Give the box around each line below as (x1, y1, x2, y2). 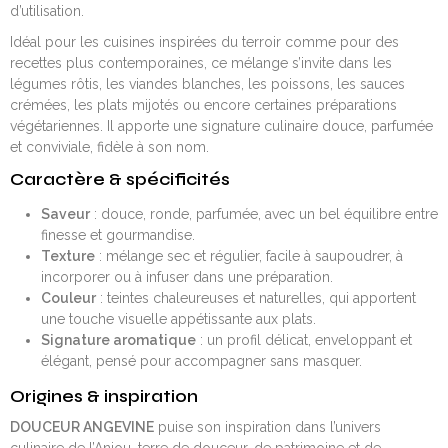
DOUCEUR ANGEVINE (10, 418, 154, 435)
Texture (40, 248, 95, 265)
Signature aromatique (40, 332, 196, 349)
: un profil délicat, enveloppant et (195, 332, 412, 349)
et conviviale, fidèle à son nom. (10, 139, 209, 155)
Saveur (40, 206, 90, 223)
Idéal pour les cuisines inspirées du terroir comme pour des (10, 34, 399, 50)
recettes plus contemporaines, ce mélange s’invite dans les (10, 55, 392, 71)
